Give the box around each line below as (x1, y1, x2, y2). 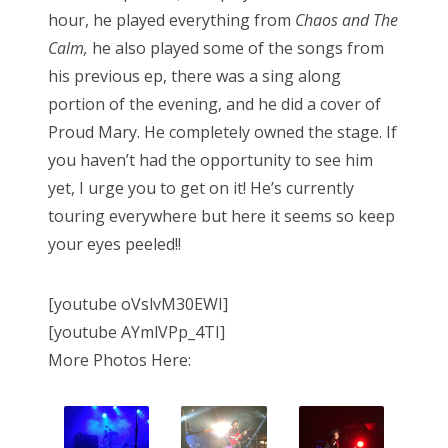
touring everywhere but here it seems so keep (48, 204, 395, 227)
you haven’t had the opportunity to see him (48, 148, 373, 171)
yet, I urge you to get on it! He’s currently (48, 176, 354, 199)
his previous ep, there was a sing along (48, 64, 341, 87)
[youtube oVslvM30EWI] (48, 292, 228, 315)
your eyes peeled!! (48, 232, 181, 255)
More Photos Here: (48, 348, 191, 371)
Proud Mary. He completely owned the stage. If (48, 120, 397, 143)
